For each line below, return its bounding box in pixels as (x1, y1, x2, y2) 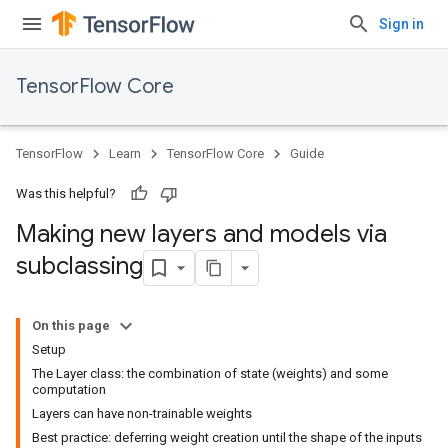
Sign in (379, 16, 424, 32)
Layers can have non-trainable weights (32, 406, 252, 421)
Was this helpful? (16, 186, 116, 201)
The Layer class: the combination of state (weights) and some (32, 366, 388, 381)
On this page (32, 318, 110, 333)
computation (32, 382, 106, 397)
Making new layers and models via (16, 219, 387, 249)
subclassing (16, 251, 143, 282)
